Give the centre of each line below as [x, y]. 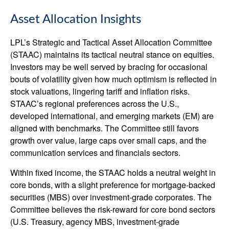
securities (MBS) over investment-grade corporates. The [111, 197]
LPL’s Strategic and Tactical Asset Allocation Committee [111, 42]
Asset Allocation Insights [76, 19]
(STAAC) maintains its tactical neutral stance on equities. [112, 54]
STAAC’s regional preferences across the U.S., [95, 103]
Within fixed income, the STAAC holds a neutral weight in [113, 172]
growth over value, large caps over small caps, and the [108, 140]
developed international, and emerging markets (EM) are [112, 116]
